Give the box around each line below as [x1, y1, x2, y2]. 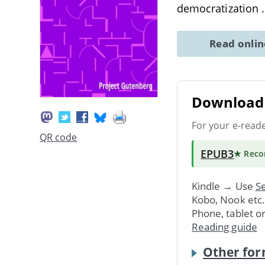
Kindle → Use [192, 179, 256, 193]
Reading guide [192, 219, 257, 234]
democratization [177, 1, 261, 15]
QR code [40, 131, 77, 144]
